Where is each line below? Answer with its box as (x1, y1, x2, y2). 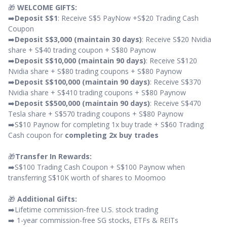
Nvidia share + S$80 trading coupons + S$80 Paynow (8, 66, 182, 77)
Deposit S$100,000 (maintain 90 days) (15, 77, 150, 87)
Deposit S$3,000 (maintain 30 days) (15, 34, 142, 45)
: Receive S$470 (150, 98, 201, 108)
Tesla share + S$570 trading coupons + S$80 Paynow (8, 109, 183, 119)
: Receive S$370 (150, 77, 201, 87)
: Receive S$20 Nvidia (142, 34, 211, 45)
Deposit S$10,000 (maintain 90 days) (15, 56, 146, 66)
